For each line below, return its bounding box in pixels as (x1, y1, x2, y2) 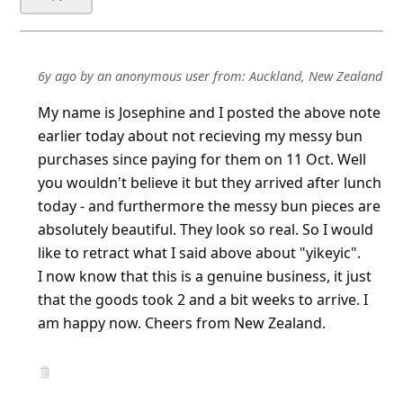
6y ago (38, 67, 77, 85)
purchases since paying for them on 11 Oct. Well (38, 148, 367, 169)
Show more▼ (38, 290, 123, 309)
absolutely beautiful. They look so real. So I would (38, 219, 374, 239)
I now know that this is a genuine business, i (38, 265, 338, 286)
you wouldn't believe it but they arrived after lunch (38, 172, 382, 193)
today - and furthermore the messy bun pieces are (38, 195, 381, 216)
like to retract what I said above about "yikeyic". (38, 242, 362, 263)
